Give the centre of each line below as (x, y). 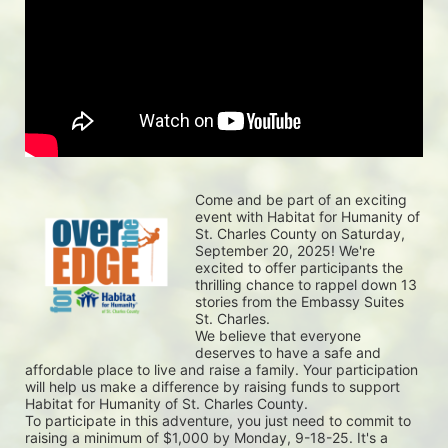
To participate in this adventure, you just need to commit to (218, 420)
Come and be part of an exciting (301, 199)
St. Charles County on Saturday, (300, 233)
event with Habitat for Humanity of (307, 216)
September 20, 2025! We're (285, 250)
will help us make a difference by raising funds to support (212, 386)
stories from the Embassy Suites (299, 301)
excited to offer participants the (299, 267)
